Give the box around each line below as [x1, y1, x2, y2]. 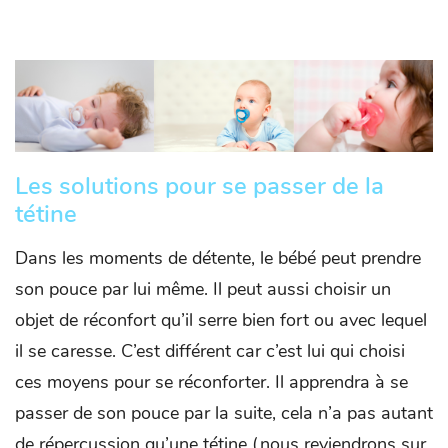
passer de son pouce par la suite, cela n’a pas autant [15, 401, 433, 426]
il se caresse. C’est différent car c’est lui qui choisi [15, 339, 405, 364]
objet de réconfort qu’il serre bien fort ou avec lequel [15, 308, 427, 333]
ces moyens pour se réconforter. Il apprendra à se [15, 370, 408, 395]
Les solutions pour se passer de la [15, 170, 384, 203]
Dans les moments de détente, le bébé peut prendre [15, 246, 421, 271]
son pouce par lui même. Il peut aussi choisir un [15, 277, 391, 302]
